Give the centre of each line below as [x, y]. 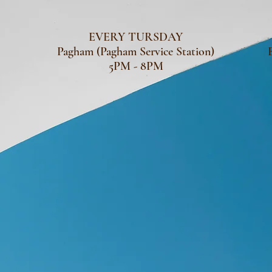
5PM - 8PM [136, 66]
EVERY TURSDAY [136, 37]
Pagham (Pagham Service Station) [136, 52]
